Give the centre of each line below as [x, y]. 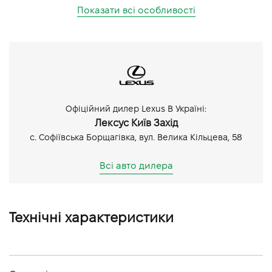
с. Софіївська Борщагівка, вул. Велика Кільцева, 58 [136, 137]
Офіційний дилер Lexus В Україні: [136, 109]
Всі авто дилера [136, 165]
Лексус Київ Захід [136, 123]
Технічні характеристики [91, 217]
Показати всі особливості [136, 10]
